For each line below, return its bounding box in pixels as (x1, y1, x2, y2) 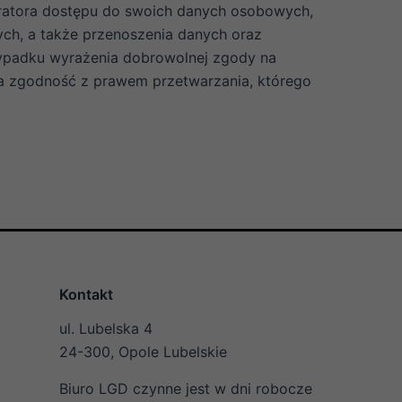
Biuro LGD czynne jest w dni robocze (59, 380, 313, 398)
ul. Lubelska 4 (59, 319, 153, 337)
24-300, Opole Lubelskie (59, 343, 228, 361)
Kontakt (59, 285, 114, 303)
